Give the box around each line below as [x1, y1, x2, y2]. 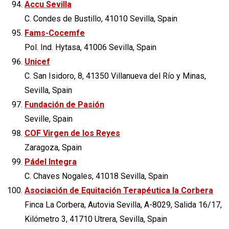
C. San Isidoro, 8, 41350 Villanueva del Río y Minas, [25, 71, 206, 81]
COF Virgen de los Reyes [25, 128, 120, 138]
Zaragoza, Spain [25, 142, 82, 152]
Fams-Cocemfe [25, 28, 85, 38]
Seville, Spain [25, 113, 73, 124]
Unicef [25, 56, 50, 66]
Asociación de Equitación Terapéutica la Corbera [25, 185, 213, 195]
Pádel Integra [25, 156, 77, 167]
